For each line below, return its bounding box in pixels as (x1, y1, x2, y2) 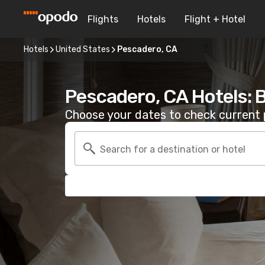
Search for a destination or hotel (100, 143, 245, 155)
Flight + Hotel (185, 13, 245, 25)
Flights (88, 13, 118, 25)
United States (56, 44, 110, 54)
